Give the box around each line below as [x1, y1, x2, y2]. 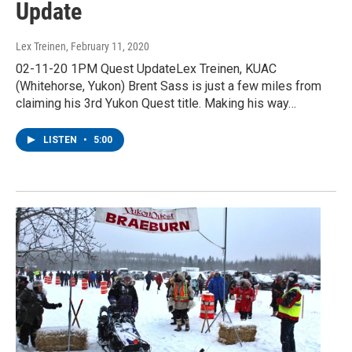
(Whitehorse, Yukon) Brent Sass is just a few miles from [16, 79, 321, 94]
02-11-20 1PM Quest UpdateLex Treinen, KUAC [16, 61, 277, 77]
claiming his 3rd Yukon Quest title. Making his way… [16, 96, 296, 112]
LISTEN [43, 134, 79, 146]
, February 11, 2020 [66, 40, 149, 53]
